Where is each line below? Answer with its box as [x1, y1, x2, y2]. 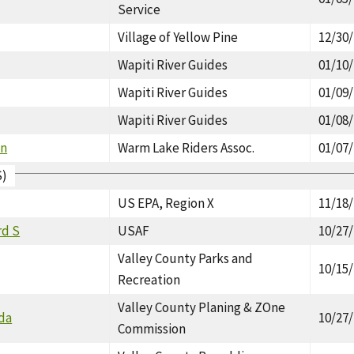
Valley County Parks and [118, 249, 254, 267]
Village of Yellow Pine [118, 28, 239, 46]
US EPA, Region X [118, 194, 215, 212]
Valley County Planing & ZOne [118, 298, 286, 316]
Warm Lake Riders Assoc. [118, 138, 255, 156]
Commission [118, 319, 186, 337]
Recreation [118, 270, 181, 288]
